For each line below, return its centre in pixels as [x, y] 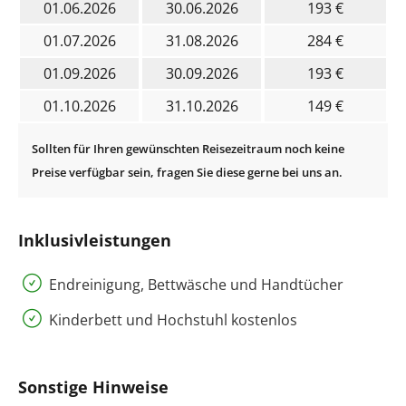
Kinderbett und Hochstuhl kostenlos [173, 319]
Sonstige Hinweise [93, 387]
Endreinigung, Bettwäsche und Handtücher [196, 284]
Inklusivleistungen [95, 240]
